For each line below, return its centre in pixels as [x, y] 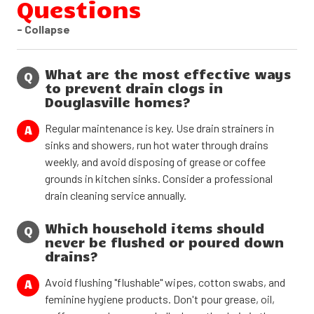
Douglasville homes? [118, 102]
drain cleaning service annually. [116, 196]
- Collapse [43, 29]
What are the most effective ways [168, 74]
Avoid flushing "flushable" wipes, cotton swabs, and [165, 282]
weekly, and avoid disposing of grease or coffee [155, 162]
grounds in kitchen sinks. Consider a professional [159, 179]
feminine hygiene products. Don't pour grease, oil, [160, 299]
